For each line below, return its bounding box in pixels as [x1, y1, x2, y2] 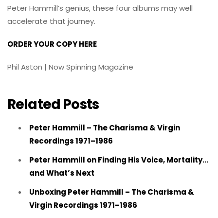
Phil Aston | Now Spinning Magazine [7, 61, 133, 72]
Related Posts [7, 95, 99, 114]
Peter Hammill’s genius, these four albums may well [7, 2, 193, 13]
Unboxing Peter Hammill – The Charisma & [29, 186, 194, 197]
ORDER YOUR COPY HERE [7, 38, 97, 49]
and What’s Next [29, 167, 94, 178]
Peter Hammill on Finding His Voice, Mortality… [29, 154, 208, 165]
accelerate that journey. [7, 16, 95, 26]
